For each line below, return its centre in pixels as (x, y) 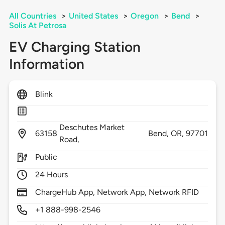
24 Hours (51, 175)
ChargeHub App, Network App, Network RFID (117, 192)
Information (46, 64)
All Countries (32, 16)
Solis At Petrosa (37, 26)
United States (93, 16)
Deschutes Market (92, 128)
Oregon (144, 16)
